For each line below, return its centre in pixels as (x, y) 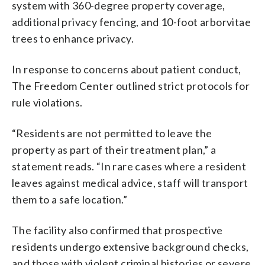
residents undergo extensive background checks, (130, 246)
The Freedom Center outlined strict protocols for (131, 85)
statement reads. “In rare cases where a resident (129, 166)
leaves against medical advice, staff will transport (130, 182)
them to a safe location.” (70, 199)
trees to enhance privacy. (73, 38)
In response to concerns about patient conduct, (127, 69)
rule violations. (47, 102)
